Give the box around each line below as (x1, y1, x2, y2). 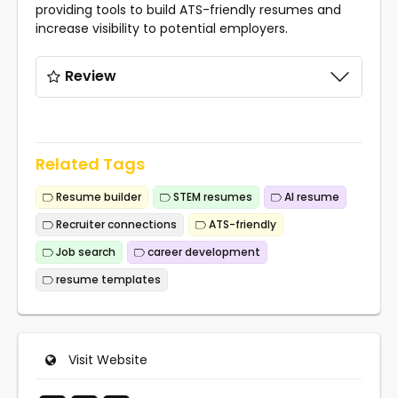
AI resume (282, 188, 339, 204)
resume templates (53, 271, 161, 287)
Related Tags (36, 152, 145, 175)
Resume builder (53, 188, 141, 204)
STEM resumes (171, 188, 252, 204)
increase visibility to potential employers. (36, 19, 288, 37)
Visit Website (68, 350, 147, 369)
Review (65, 66, 116, 87)
